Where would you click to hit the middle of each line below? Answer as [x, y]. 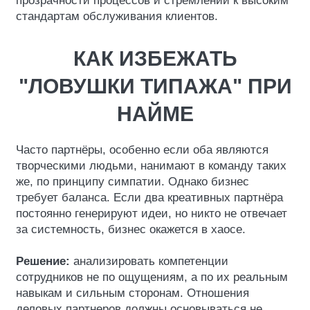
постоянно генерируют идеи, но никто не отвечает [152, 213]
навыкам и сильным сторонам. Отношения [133, 293]
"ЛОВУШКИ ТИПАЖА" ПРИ [155, 86]
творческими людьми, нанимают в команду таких [151, 166]
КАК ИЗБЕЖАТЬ [155, 58]
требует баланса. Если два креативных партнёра [149, 198]
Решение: [43, 261]
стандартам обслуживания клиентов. [117, 16]
